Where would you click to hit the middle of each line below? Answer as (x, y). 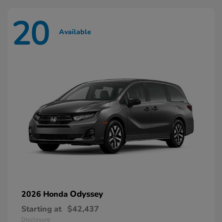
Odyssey (86, 194)
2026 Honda (46, 194)
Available (75, 32)
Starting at (41, 209)
